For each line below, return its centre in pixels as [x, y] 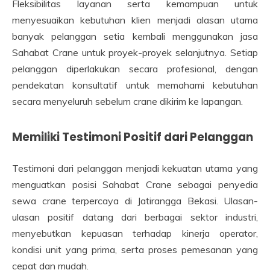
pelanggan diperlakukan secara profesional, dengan [135, 68]
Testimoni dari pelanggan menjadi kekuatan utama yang [135, 168]
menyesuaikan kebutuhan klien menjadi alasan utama [135, 20]
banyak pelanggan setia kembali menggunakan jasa [135, 36]
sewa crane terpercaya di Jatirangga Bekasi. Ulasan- [135, 200]
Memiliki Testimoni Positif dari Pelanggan [133, 137]
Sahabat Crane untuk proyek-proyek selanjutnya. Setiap [135, 52]
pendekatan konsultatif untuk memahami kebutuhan [135, 85]
